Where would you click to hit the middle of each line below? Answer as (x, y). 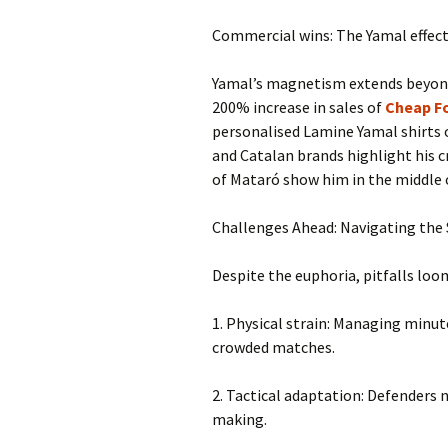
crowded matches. (273, 347)
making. (239, 419)
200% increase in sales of (298, 107)
